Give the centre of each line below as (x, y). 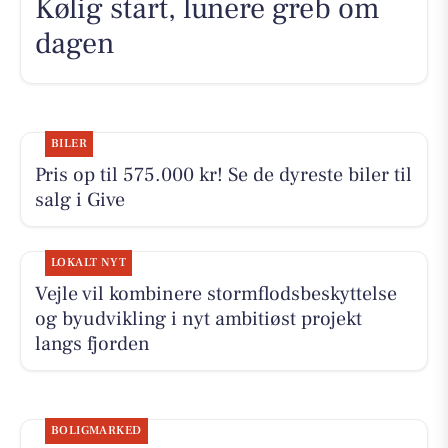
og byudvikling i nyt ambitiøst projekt (198, 318)
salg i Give (79, 199)
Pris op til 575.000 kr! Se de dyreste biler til (223, 174)
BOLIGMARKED (96, 431)
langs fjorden (92, 343)
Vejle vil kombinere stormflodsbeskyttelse (215, 293)
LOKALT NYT (88, 262)
